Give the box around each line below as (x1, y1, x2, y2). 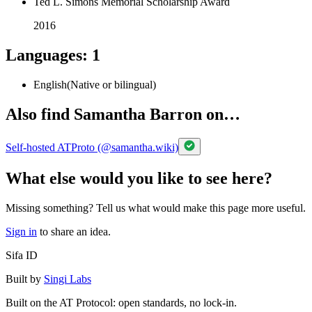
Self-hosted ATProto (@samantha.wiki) (6, 141, 178, 153)
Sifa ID (6, 249, 38, 261)
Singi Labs (44, 272, 91, 285)
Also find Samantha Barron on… (6, 105, 240, 124)
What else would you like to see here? (6, 169, 272, 187)
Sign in (6, 225, 37, 237)
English (33, 79, 67, 91)
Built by (6, 272, 41, 285)
